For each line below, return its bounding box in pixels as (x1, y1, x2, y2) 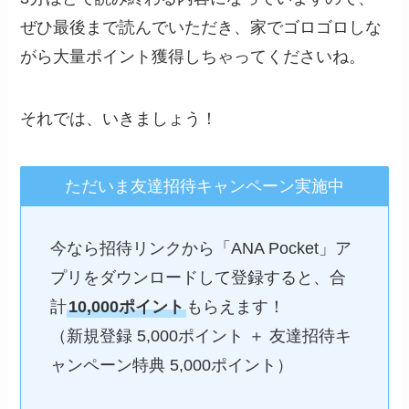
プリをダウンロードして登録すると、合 (49, 267, 346, 287)
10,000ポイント (68, 297, 184, 316)
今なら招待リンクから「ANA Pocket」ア (49, 238, 351, 257)
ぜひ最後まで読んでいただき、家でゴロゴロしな (20, 18, 383, 37)
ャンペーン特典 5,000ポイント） (49, 355, 293, 374)
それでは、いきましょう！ (20, 109, 218, 128)
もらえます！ (185, 297, 285, 316)
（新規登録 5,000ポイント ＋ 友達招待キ (49, 326, 351, 345)
